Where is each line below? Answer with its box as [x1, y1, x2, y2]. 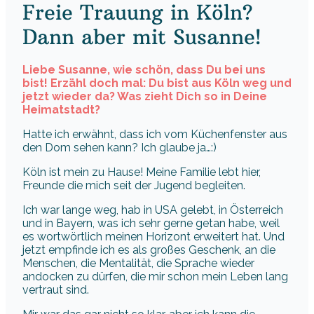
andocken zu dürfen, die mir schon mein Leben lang [22, 269, 288, 283]
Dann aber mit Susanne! [22, 23, 261, 50]
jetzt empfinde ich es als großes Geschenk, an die [22, 243, 275, 257]
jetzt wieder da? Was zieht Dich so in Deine [22, 89, 267, 103]
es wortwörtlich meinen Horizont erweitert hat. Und [22, 229, 285, 243]
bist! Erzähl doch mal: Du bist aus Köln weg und [22, 76, 292, 90]
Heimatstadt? [22, 102, 100, 116]
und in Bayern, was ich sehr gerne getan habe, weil [22, 216, 280, 230]
